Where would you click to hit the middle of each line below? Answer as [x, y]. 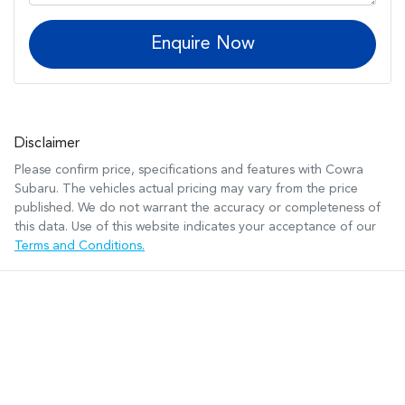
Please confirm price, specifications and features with [170, 170]
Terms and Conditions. [80, 245]
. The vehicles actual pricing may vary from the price [207, 188]
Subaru [35, 188]
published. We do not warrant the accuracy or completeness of [198, 207]
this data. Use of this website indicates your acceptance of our [195, 226]
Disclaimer [47, 143]
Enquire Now [202, 44]
